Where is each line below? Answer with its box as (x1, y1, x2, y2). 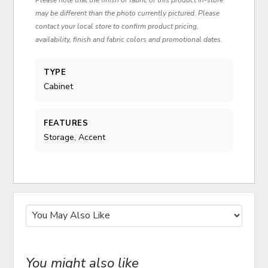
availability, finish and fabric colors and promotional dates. (35, 34, 223, 44)
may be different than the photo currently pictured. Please (35, 8, 220, 18)
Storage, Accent (44, 132, 106, 144)
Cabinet (44, 80, 74, 92)
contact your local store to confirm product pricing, (35, 21, 199, 31)
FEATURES (44, 117, 89, 129)
